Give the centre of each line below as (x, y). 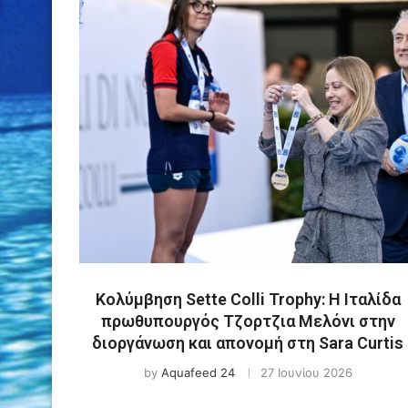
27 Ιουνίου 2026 (306, 372)
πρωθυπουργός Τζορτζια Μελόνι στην (248, 321)
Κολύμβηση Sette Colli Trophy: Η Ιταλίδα (248, 299)
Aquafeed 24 (198, 372)
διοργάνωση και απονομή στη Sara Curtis (248, 342)
